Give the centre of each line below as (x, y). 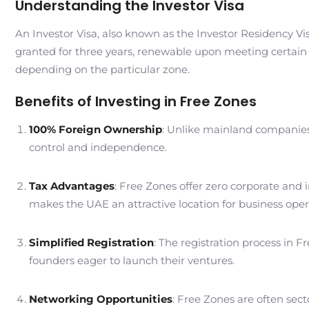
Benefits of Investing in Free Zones (136, 101)
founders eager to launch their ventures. (132, 260)
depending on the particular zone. (102, 69)
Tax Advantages (72, 186)
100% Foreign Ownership (96, 129)
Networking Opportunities (101, 299)
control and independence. (98, 147)
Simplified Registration (91, 242)
